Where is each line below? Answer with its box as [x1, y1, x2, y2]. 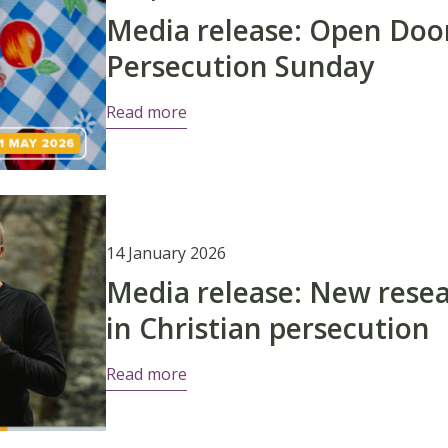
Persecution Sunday [105, 46, 374, 85]
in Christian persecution [105, 308, 430, 347]
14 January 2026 [105, 241, 226, 264]
